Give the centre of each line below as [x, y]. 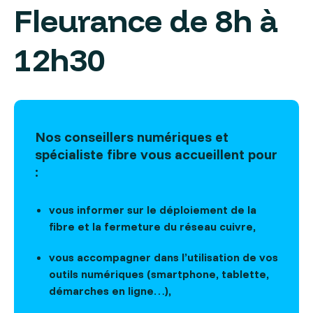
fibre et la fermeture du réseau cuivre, [152, 227]
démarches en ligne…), [110, 291]
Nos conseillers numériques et [132, 137]
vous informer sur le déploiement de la [153, 210]
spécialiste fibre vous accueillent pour [156, 154]
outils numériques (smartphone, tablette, [159, 274]
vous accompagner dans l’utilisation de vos [163, 257]
